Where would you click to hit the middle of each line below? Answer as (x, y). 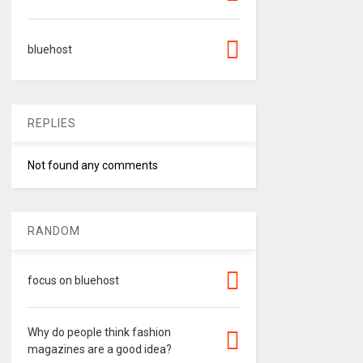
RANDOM (53, 231)
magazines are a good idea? (99, 349)
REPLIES (51, 123)
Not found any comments (92, 165)
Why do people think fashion (99, 332)
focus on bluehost (73, 280)
